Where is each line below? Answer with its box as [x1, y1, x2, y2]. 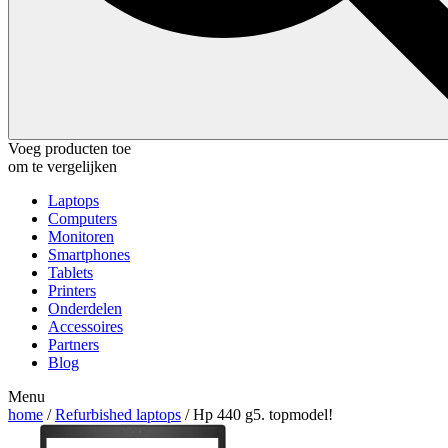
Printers [48, 281, 96, 299]
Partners [48, 335, 99, 353]
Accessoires [48, 317, 123, 335]
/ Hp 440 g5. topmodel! [181, 405, 333, 423]
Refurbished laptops [55, 405, 181, 423]
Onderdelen [48, 299, 122, 317]
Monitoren [48, 227, 114, 245]
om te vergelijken [8, 157, 117, 175]
